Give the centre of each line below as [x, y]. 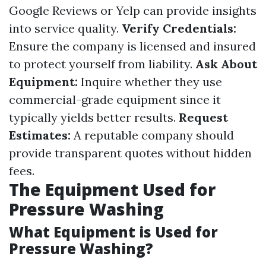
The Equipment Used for [112, 189]
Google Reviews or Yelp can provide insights [133, 10]
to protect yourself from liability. [102, 64]
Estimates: [40, 135]
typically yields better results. [94, 117]
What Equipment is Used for [113, 232]
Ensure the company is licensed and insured [132, 46]
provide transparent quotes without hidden [130, 153]
